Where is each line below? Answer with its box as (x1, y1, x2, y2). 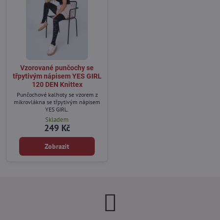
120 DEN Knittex (31, 81, 82, 89)
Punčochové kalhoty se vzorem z (16, 91, 98, 99)
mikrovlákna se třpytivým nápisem (14, 98, 100, 106)
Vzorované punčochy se (20, 64, 94, 72)
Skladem (45, 115, 69, 124)
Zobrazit (45, 142, 69, 151)
